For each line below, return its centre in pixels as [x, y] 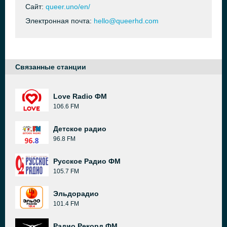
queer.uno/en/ [68, 7]
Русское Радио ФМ [87, 161]
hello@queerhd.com [126, 21]
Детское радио [80, 129]
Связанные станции [51, 67]
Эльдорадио [76, 194]
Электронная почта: [60, 21]
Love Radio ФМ [80, 96]
